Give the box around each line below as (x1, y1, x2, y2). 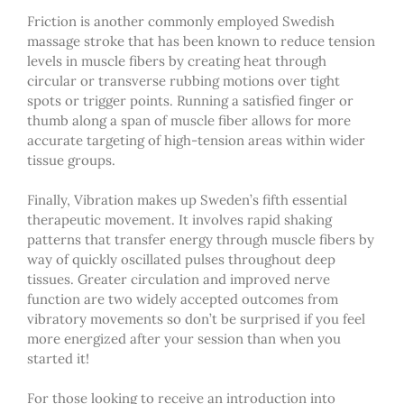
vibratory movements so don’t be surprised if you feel (27, 309, 365, 327)
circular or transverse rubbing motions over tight (27, 71, 340, 89)
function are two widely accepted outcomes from (27, 289, 338, 308)
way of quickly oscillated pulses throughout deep (27, 250, 335, 268)
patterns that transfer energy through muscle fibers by (27, 230, 374, 248)
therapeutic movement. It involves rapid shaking (27, 210, 332, 228)
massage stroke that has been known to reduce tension (27, 32, 375, 50)
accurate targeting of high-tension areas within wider (27, 131, 365, 149)
